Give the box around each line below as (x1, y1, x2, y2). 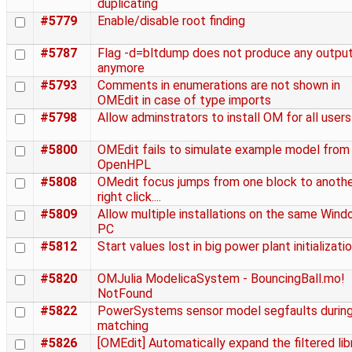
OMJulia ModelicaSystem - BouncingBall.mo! (97, 271, 345, 287)
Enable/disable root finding (97, 13, 245, 29)
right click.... (97, 189, 161, 205)
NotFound (97, 286, 152, 302)
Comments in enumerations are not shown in (97, 78, 340, 93)
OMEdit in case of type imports (97, 93, 271, 108)
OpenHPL (97, 157, 151, 173)
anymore (97, 60, 145, 76)
